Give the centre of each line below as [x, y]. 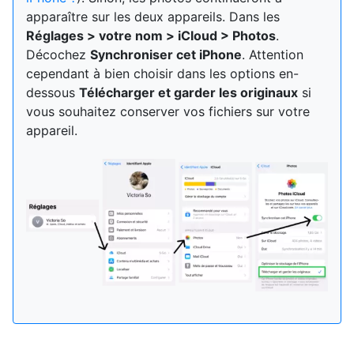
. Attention [273, 54]
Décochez [58, 54]
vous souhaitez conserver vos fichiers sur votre [168, 111]
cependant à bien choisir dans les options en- [162, 73]
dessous [53, 92]
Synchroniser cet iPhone [166, 54]
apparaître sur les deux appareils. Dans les [153, 16]
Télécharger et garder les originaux [188, 92]
